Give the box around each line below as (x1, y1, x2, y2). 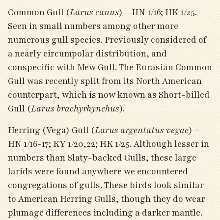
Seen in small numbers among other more (8, 20, 178, 32)
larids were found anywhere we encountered (8, 165, 188, 177)
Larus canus (70, 6, 119, 18)
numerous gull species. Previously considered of (8, 34, 206, 46)
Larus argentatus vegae (95, 124, 189, 136)
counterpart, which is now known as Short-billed (8, 89, 210, 101)
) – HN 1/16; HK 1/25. (119, 6, 197, 18)
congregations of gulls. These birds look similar (8, 179, 204, 191)
